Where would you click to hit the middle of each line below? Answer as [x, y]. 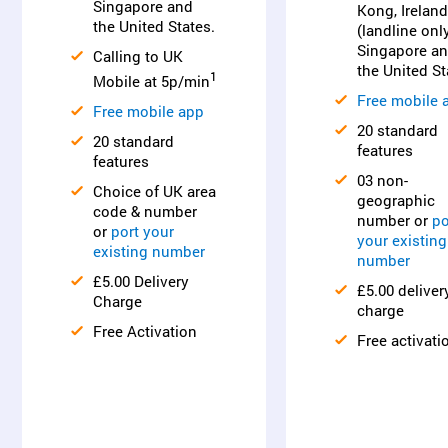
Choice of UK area [154, 191]
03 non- [382, 180]
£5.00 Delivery [141, 281]
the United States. [154, 26]
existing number [149, 251]
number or [394, 220]
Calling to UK [138, 56]
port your [142, 231]
